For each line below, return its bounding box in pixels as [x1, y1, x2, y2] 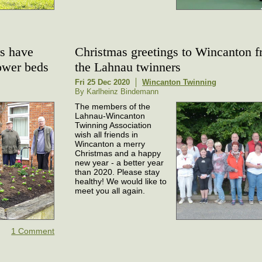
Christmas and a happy [75, 148, 161, 158]
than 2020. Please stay [75, 167, 160, 177]
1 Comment [11, 226, 55, 236]
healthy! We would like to [75, 176, 167, 186]
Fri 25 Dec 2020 [75, 77, 130, 87]
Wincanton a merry [75, 139, 146, 149]
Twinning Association [75, 120, 152, 130]
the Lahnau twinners [75, 59, 181, 74]
